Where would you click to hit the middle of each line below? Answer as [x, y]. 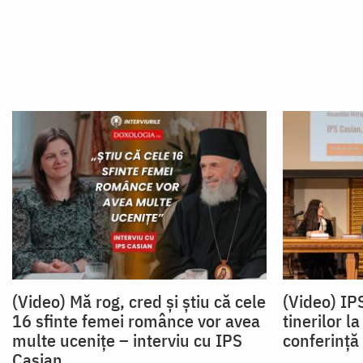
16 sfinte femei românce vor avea [136, 321]
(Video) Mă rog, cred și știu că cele [139, 301]
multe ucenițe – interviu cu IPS [127, 340]
